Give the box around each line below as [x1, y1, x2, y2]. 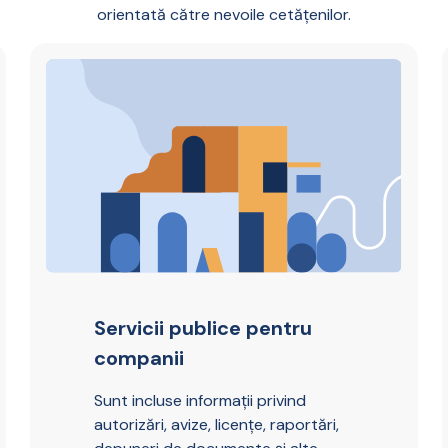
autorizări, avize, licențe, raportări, [94, 414, 340, 436]
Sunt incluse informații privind [94, 390, 307, 412]
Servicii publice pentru [94, 315, 313, 342]
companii [94, 345, 185, 372]
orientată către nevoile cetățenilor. [97, 3, 351, 25]
